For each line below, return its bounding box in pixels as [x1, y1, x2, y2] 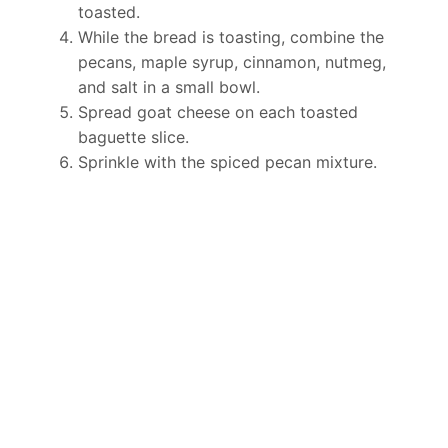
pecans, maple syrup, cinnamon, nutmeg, [78, 52, 386, 73]
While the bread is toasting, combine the [78, 27, 384, 48]
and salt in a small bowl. [78, 77, 260, 98]
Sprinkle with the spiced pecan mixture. [78, 152, 377, 173]
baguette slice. [78, 127, 189, 148]
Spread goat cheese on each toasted [78, 102, 358, 123]
